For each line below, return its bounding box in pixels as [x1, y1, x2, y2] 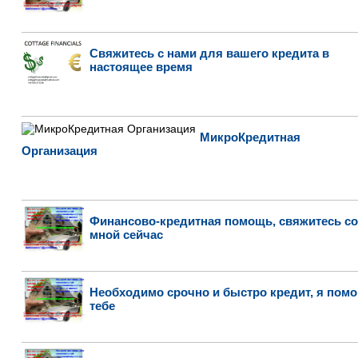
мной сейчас [89, 228, 163, 241]
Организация [21, 144, 97, 157]
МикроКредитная [199, 130, 300, 144]
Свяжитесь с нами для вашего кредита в [89, 46, 329, 60]
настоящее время [89, 60, 193, 74]
